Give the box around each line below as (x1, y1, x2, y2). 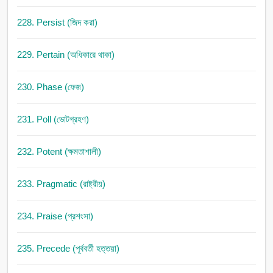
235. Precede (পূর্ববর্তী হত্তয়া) (16, 243, 119, 254)
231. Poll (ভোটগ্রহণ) (16, 114, 89, 125)
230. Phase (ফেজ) (16, 82, 84, 93)
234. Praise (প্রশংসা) (16, 211, 93, 222)
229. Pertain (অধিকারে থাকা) (16, 49, 115, 60)
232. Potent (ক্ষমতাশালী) (16, 146, 101, 157)
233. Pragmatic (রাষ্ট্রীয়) (16, 179, 105, 190)
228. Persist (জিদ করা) (16, 17, 97, 28)
